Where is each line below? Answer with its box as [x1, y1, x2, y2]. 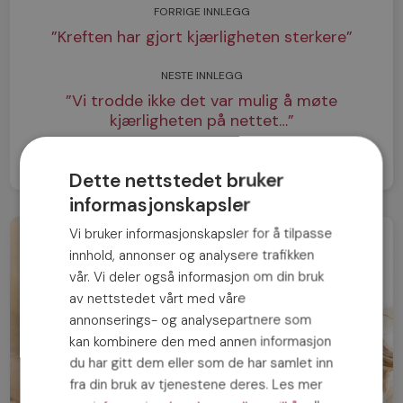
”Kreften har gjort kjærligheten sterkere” [50, 25, 353, 48]
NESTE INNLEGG [160, 67, 243, 83]
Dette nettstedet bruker [69, 167, 284, 193]
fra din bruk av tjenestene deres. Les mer [69, 375, 323, 393]
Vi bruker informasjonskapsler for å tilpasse [69, 224, 333, 242]
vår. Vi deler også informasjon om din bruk [69, 267, 325, 285]
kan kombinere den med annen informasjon [69, 332, 332, 350]
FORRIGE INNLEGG [153, 4, 250, 19]
